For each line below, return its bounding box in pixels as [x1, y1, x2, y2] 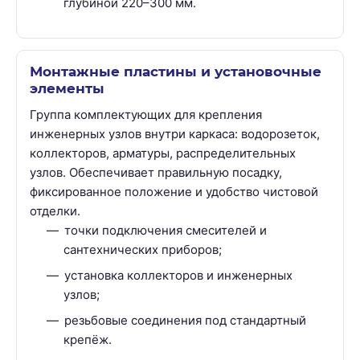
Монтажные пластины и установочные [30, 63, 321, 80]
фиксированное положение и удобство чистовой [30, 184, 318, 200]
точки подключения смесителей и [64, 223, 267, 239]
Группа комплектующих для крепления [30, 107, 262, 123]
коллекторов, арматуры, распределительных [30, 145, 296, 162]
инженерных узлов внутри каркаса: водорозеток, [30, 126, 320, 142]
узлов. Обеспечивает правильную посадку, [30, 165, 282, 181]
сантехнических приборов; [63, 242, 222, 258]
